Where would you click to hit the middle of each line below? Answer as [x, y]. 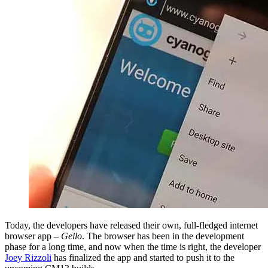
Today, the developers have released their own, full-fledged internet [131, 225]
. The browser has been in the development [163, 236]
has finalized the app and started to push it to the [143, 257]
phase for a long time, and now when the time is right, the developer [133, 246]
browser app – [33, 236]
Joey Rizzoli [28, 257]
